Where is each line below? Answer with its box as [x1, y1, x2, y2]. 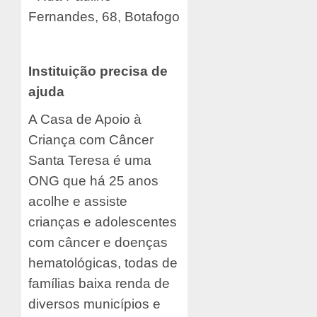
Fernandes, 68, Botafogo [28, 9, 180, 25]
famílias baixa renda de [28, 276, 170, 292]
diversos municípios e [28, 296, 161, 312]
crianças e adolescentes [28, 214, 177, 230]
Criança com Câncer [28, 132, 154, 148]
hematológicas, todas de [28, 255, 178, 271]
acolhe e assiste [28, 194, 127, 209]
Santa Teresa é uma [28, 153, 151, 168]
